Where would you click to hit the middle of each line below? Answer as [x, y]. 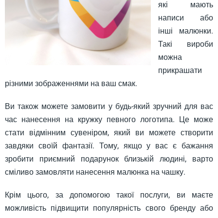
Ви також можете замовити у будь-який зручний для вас [109, 106]
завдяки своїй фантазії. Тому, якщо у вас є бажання [109, 146]
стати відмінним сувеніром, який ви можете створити [109, 133]
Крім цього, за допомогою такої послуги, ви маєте [109, 195]
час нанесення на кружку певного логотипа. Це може [109, 119]
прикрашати [180, 70]
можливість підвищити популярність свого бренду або [109, 208]
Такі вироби [186, 44]
